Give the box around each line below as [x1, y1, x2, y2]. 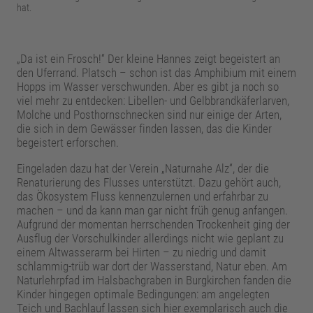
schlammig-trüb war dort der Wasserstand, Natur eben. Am [16, 259, 287, 274]
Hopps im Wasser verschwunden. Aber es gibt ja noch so [16, 80, 279, 94]
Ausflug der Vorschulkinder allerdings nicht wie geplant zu [16, 231, 284, 246]
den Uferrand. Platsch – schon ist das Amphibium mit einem [16, 66, 296, 80]
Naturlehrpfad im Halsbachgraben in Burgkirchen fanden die [16, 273, 291, 288]
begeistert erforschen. [16, 136, 119, 150]
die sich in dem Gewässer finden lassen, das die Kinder [16, 122, 272, 136]
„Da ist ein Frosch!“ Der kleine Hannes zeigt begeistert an [16, 52, 280, 66]
